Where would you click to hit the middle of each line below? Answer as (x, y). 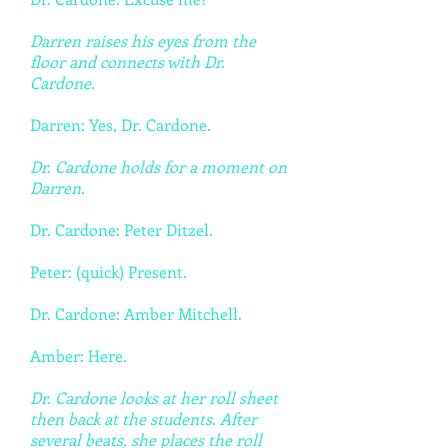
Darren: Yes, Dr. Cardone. (120, 124)
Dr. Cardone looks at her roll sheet (154, 397)
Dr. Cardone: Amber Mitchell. (136, 313)
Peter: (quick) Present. (108, 271)
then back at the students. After (143, 418)
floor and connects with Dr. (127, 61)
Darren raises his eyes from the (143, 40)
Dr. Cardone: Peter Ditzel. (121, 229)
